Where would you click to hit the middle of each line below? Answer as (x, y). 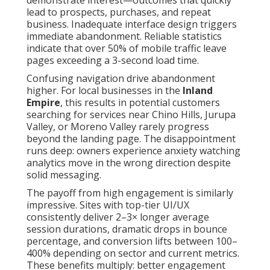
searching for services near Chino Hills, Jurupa (131, 115)
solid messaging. (64, 175)
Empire (43, 103)
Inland (198, 91)
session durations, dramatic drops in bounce (127, 229)
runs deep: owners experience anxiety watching (133, 151)
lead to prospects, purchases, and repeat (119, 12)
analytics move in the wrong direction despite (129, 163)
